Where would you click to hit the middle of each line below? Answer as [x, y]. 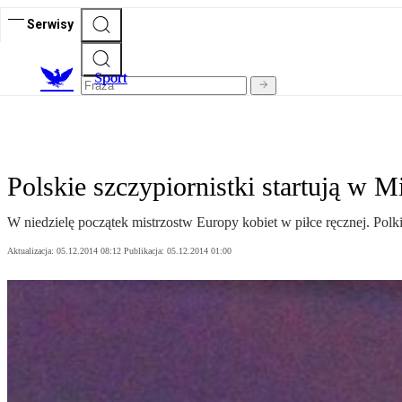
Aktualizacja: [32, 251]
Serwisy [50, 24]
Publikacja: [145, 251]
